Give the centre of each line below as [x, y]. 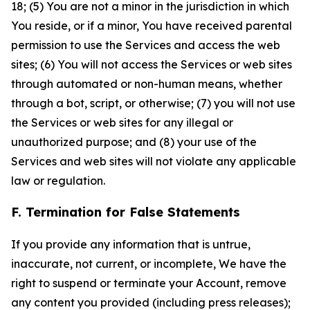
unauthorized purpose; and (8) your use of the [134, 142]
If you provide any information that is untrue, [131, 244]
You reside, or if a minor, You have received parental [152, 26]
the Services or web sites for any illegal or [122, 122]
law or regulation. [58, 181]
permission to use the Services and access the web [146, 45]
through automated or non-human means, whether [147, 84]
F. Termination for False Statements [126, 212]
